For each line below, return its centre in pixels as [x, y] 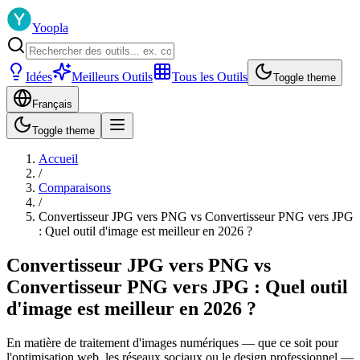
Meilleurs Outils [112, 77]
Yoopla [50, 28]
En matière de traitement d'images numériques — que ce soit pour [172, 342]
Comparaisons [75, 188]
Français [52, 104]
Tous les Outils [210, 77]
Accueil [58, 159]
